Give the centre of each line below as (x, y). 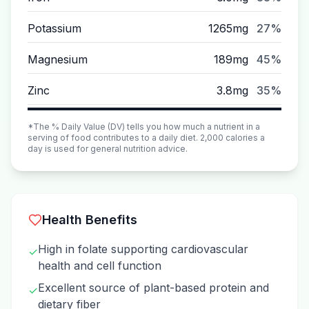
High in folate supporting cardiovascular (143, 249)
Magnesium (58, 59)
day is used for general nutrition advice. (108, 149)
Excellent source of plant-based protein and (153, 288)
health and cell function (100, 266)
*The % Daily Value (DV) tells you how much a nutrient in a (144, 127)
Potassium (54, 28)
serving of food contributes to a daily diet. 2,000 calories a (146, 138)
